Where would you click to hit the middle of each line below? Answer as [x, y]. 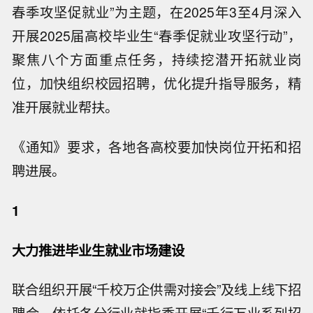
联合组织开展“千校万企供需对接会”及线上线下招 [156, 290]
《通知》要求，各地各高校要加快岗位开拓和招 [156, 147]
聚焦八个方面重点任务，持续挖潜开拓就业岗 [156, 60]
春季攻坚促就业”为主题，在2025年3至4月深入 [156, 12]
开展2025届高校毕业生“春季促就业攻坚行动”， [156, 36]
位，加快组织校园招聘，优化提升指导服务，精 [156, 83]
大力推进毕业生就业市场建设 [99, 250]
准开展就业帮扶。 [65, 107]
